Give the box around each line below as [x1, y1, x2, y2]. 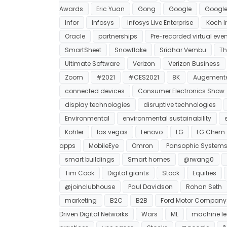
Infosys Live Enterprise [127, 18, 193, 27]
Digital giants [107, 168, 149, 177]
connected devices [65, 86, 125, 95]
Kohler [65, 127, 84, 136]
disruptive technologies [143, 100, 216, 109]
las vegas [97, 127, 128, 136]
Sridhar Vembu [160, 45, 206, 54]
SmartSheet [65, 45, 101, 54]
